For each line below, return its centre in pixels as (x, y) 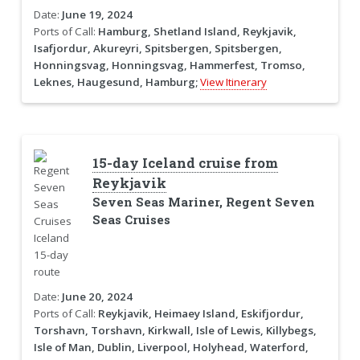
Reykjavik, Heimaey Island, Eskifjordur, (200, 314)
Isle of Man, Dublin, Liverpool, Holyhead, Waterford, (171, 348)
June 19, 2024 (97, 14)
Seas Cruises (131, 220)
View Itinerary (233, 82)
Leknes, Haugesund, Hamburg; (115, 82)
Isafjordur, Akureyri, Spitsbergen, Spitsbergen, (157, 48)
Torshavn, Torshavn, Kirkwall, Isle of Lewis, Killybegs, (175, 331)
